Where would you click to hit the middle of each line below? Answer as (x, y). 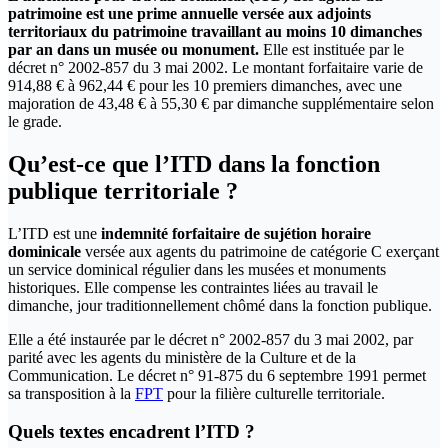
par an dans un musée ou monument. (133, 49)
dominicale (44, 251)
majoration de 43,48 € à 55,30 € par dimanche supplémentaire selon (221, 103)
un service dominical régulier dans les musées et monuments (197, 269)
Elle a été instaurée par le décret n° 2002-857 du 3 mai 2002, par (210, 339)
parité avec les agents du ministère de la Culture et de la (182, 357)
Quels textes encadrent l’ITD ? (131, 432)
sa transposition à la (71, 393)
